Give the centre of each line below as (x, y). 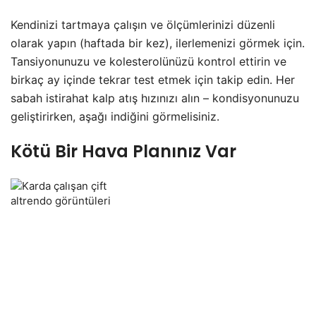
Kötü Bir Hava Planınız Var (123, 151)
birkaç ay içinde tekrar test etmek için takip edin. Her (153, 79)
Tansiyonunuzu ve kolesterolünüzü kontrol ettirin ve (148, 61)
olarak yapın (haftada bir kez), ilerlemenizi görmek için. (158, 43)
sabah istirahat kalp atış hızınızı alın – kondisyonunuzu (155, 98)
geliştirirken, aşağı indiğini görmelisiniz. (115, 116)
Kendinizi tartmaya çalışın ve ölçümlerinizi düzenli (143, 24)
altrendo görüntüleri (61, 201)
